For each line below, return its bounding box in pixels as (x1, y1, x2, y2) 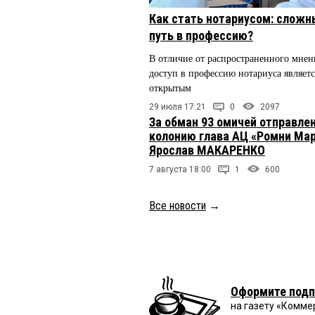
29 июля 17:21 (149, 101, 206, 112)
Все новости (149, 198, 206, 212)
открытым (149, 83, 191, 94)
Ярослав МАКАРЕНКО (149, 142, 265, 157)
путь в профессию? (149, 28, 253, 44)
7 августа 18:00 (149, 164, 211, 174)
